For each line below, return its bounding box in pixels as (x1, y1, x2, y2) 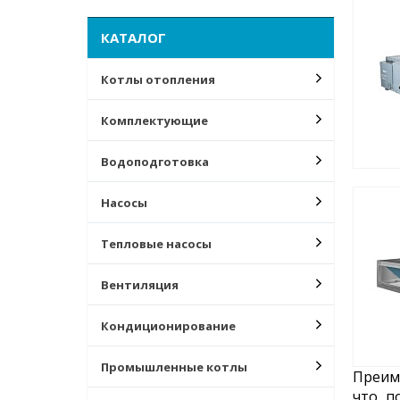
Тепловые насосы (101, 236, 212, 252)
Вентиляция (101, 277, 179, 293)
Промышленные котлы (101, 359, 247, 375)
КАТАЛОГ (101, 29, 166, 46)
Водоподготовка (101, 154, 209, 170)
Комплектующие (101, 112, 208, 129)
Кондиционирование (101, 318, 236, 334)
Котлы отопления (101, 71, 215, 87)
